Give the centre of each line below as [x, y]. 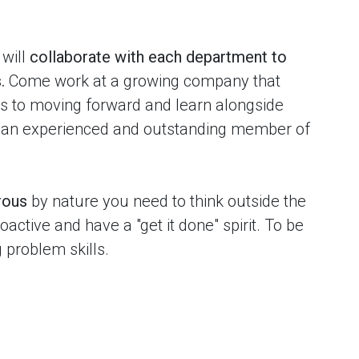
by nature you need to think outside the [167, 201]
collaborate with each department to [158, 57]
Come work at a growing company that [143, 81]
